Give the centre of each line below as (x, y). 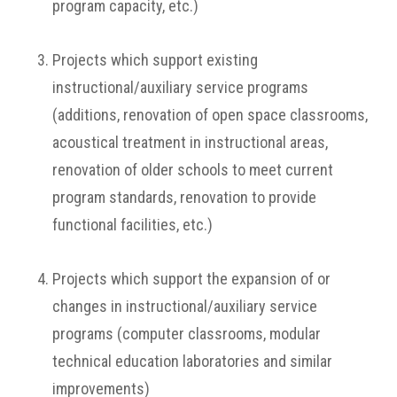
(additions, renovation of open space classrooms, (210, 115)
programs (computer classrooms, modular (187, 334)
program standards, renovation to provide (184, 197)
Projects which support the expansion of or (191, 279)
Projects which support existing (155, 60)
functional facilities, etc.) (132, 225)
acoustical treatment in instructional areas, (190, 142)
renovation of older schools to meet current (193, 170)
